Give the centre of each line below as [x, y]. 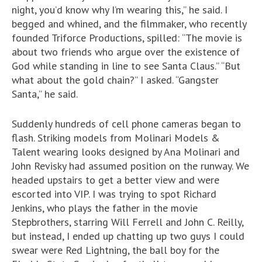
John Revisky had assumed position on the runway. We [130, 166]
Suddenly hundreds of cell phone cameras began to [126, 124]
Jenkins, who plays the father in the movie [105, 208]
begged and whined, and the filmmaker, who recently [129, 24]
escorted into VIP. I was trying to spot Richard [114, 194]
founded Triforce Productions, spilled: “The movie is [127, 38]
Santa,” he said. [45, 94]
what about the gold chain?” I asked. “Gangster [115, 80]
